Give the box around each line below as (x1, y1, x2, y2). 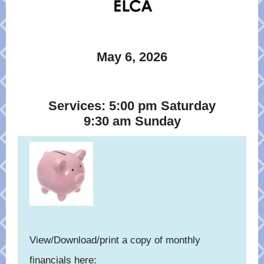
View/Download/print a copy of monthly (29, 235, 200, 246)
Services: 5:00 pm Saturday (48, 98, 216, 113)
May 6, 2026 (97, 49, 167, 64)
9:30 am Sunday (83, 114, 181, 128)
